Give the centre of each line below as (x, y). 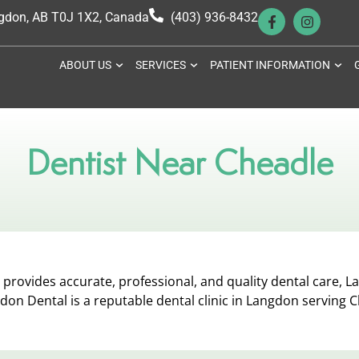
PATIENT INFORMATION (270, 65)
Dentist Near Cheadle (179, 162)
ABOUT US (86, 65)
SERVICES (160, 65)
